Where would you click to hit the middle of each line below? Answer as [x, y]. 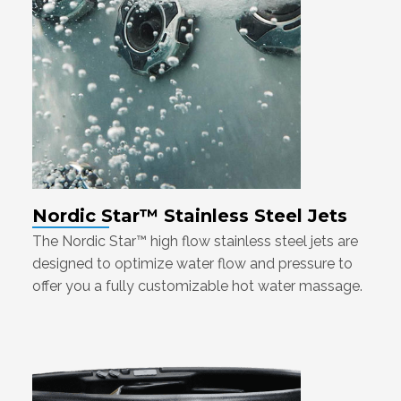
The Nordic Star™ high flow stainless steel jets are [195, 242]
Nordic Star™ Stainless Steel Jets [190, 216]
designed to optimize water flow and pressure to [192, 264]
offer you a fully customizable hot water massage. [197, 286]
